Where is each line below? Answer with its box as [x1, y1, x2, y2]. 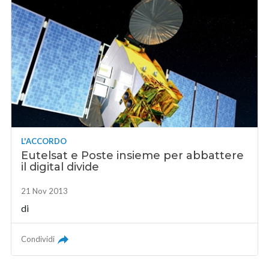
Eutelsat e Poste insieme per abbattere [21, 149, 244, 163]
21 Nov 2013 [21, 186, 68, 196]
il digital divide [21, 160, 100, 174]
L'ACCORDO [21, 136, 67, 147]
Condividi [21, 234, 55, 244]
